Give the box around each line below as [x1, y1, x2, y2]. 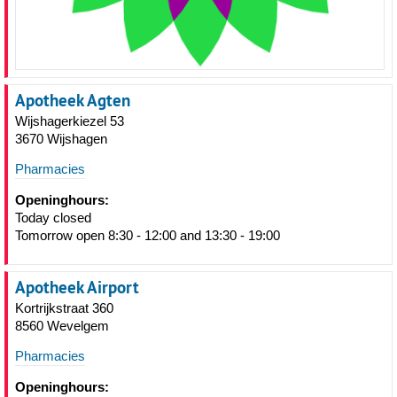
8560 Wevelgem [15, 318, 109, 334]
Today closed [15, 210, 91, 226]
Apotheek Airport [15, 276, 139, 300]
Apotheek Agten [15, 89, 130, 113]
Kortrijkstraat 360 [15, 300, 113, 316]
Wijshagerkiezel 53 [15, 113, 124, 129]
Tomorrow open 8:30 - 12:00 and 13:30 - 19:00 [15, 228, 280, 244]
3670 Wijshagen [15, 131, 107, 147]
